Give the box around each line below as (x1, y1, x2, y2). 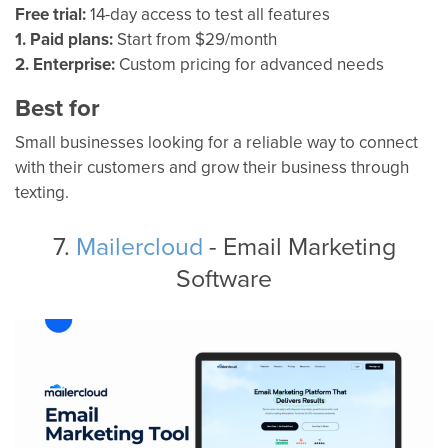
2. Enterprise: (15, 51, 115, 76)
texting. (15, 179, 69, 204)
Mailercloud (75, 227, 203, 263)
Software (176, 259, 272, 295)
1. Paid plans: (15, 26, 113, 51)
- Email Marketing (202, 227, 396, 263)
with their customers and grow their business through (15, 154, 409, 179)
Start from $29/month (113, 26, 277, 51)
